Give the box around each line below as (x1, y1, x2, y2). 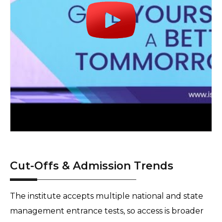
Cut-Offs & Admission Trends (10, 159, 173, 172)
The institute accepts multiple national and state (10, 191, 203, 201)
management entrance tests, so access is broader (10, 206, 204, 216)
